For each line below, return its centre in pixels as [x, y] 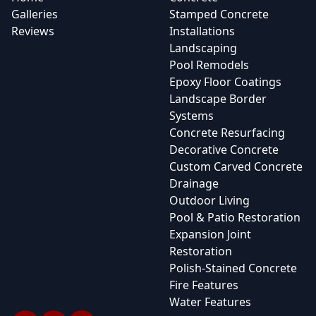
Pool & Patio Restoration [235, 217]
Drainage [194, 183]
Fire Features [204, 285]
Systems [192, 116]
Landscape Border [218, 99]
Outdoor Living [209, 200]
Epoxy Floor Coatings [225, 82]
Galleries [35, 14]
